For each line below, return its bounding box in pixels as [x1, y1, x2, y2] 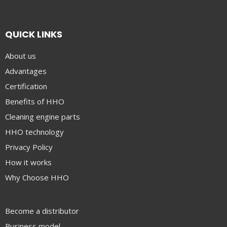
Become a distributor [5, 206, 79, 216]
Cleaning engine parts [5, 111, 80, 122]
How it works [5, 157, 52, 168]
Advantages [5, 66, 47, 77]
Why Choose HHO [5, 172, 69, 183]
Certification [5, 81, 47, 92]
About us [5, 51, 36, 61]
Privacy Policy [5, 142, 53, 153]
